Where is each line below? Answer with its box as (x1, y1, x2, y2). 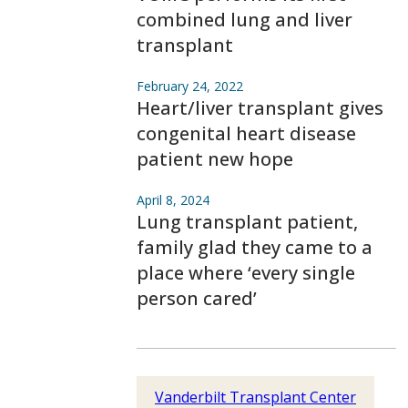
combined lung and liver (137, 7, 352, 32)
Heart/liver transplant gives (137, 96, 383, 120)
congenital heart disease (137, 121, 356, 146)
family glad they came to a (137, 235, 372, 260)
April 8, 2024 (137, 191, 209, 209)
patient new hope (137, 147, 293, 171)
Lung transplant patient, (137, 209, 358, 234)
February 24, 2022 (137, 77, 243, 95)
